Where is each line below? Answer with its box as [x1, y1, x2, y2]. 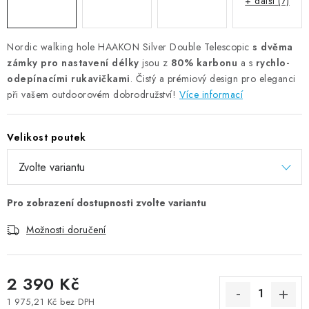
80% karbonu [170, 55, 237, 70]
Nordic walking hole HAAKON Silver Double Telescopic [7, 39, 252, 54]
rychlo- [255, 55, 289, 70]
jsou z [139, 55, 171, 70]
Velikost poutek [7, 130, 86, 144]
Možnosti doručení [26, 222, 106, 237]
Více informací [179, 87, 243, 101]
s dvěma [252, 39, 293, 54]
